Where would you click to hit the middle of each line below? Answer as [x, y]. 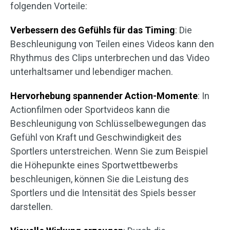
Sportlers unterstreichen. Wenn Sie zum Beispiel [109, 151]
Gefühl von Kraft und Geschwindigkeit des [96, 137]
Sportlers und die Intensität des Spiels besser [103, 193]
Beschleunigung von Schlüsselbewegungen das [108, 123]
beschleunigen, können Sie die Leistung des [100, 179]
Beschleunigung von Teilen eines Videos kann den [112, 44]
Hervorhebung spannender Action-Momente [104, 96]
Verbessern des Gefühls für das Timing [93, 30]
